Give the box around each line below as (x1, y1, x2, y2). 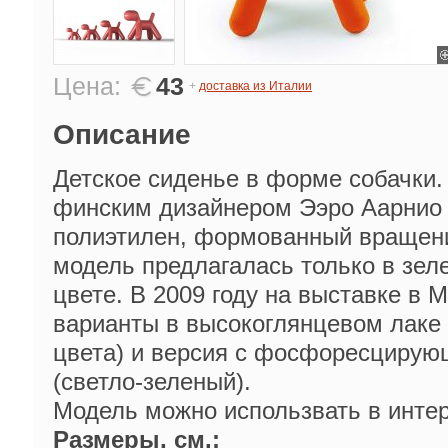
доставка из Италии (199, 79, 312, 93)
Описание (53, 119, 191, 150)
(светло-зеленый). (53, 368, 251, 395)
